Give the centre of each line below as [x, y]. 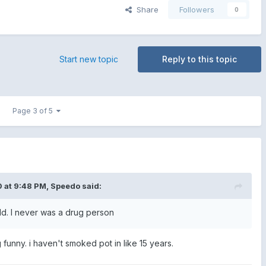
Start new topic [88, 59]
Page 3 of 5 [34, 111]
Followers [197, 10]
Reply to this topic [199, 59]
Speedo [65, 186]
